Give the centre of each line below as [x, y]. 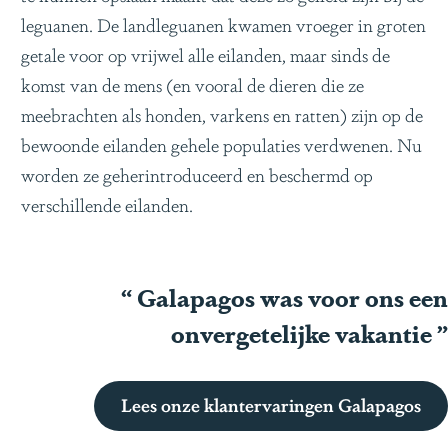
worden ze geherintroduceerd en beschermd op [197, 173]
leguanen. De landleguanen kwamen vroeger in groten [223, 23]
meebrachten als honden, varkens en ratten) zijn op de [222, 113]
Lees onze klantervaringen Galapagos [271, 403]
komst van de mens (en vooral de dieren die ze [192, 83]
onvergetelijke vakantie [304, 332]
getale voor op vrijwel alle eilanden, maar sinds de [205, 53]
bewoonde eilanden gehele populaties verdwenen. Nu [221, 143]
